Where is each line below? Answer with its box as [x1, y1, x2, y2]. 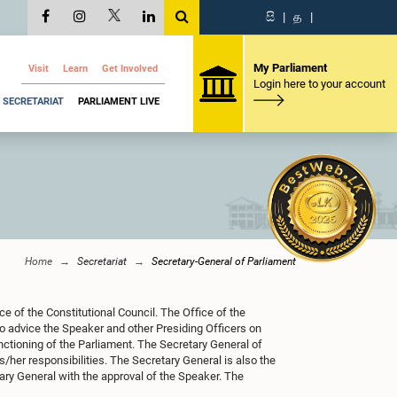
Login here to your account [253, 76, 385, 90]
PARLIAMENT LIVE [78, 95, 160, 107]
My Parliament [253, 60, 327, 74]
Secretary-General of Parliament [152, 255, 296, 268]
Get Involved [102, 63, 158, 74]
